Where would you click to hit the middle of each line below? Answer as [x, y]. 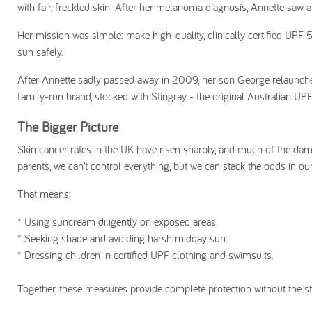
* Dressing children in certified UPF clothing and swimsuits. [146, 255]
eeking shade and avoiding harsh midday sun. [129, 238]
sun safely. [40, 52]
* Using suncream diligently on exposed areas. [118, 221]
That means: [44, 194]
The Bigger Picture [68, 126]
